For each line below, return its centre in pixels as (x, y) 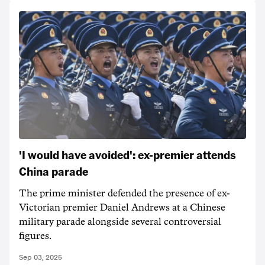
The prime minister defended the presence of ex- (125, 193)
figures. (35, 236)
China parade (54, 171)
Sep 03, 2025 (41, 257)
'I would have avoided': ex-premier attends (127, 154)
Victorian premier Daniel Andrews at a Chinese (122, 208)
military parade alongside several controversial (120, 222)
